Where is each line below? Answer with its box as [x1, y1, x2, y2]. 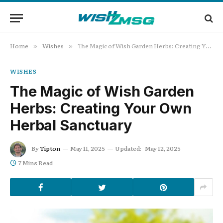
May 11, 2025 [70, 144, 105, 153]
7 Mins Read [18, 158, 53, 167]
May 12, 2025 [145, 144, 181, 153]
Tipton [40, 144, 60, 153]
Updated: [115, 144, 141, 153]
